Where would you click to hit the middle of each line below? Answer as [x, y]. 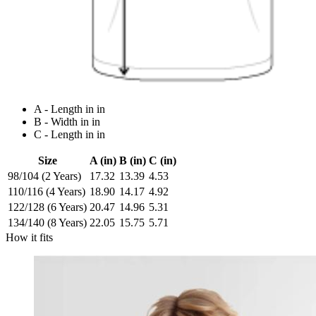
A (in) [103, 161]
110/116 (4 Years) [47, 192]
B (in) [133, 161]
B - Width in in [67, 122]
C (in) [163, 161]
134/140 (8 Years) [47, 223]
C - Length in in [69, 135]
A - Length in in [69, 109]
